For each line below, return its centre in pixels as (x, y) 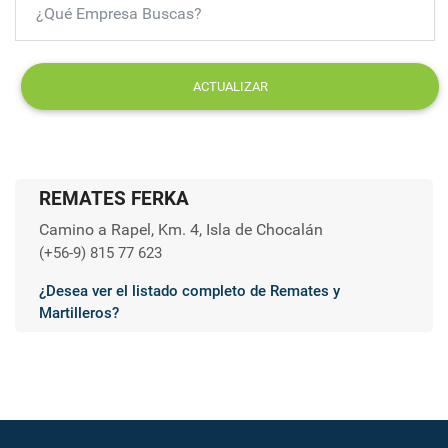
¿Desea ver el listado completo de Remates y (189, 290)
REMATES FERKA (114, 198)
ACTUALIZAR (230, 86)
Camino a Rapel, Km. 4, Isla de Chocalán (181, 229)
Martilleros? (79, 312)
